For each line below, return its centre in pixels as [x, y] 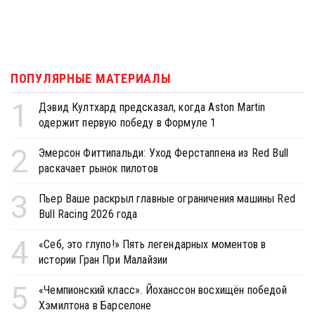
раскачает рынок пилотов [98, 168]
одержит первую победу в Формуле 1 [128, 122]
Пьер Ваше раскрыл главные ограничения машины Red [167, 198]
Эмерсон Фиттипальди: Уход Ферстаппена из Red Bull [164, 153]
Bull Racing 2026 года [88, 214]
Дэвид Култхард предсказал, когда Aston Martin [152, 107]
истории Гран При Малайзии [103, 259]
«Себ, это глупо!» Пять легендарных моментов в [153, 244]
